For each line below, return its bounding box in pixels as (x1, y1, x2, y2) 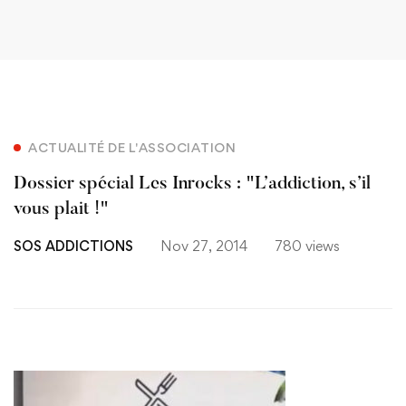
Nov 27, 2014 (160, 237, 247, 255)
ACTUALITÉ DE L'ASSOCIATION (28, 139, 236, 155)
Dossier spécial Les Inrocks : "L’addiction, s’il (14, 174, 371, 193)
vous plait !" (14, 199, 109, 218)
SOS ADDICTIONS (14, 237, 133, 255)
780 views (275, 237, 340, 255)
